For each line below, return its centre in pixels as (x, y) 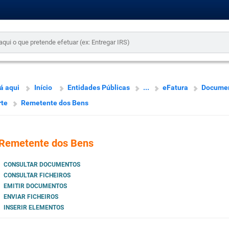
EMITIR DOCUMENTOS (35, 186)
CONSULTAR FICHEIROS (37, 176)
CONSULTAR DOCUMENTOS (42, 165)
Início (43, 87)
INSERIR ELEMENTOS (33, 208)
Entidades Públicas (98, 87)
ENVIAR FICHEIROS (31, 197)
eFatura (175, 87)
